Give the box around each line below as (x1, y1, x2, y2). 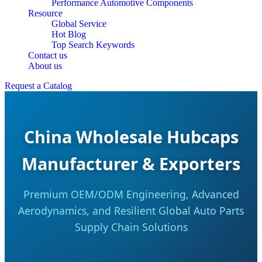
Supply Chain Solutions (74, 219, 188, 234)
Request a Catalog (5, 81, 72, 91)
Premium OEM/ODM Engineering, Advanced (23, 187, 239, 201)
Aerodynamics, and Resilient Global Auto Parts (18, 203, 244, 218)
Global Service (51, 19, 106, 29)
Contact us (28, 50, 67, 60)
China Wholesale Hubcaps (23, 125, 239, 148)
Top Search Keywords (51, 40, 135, 50)
